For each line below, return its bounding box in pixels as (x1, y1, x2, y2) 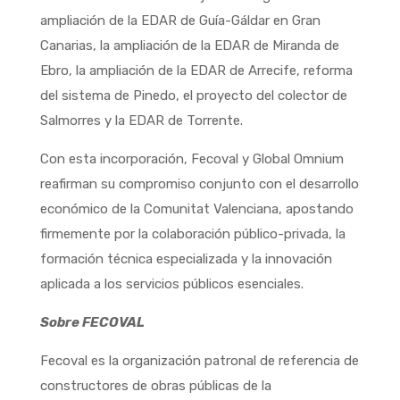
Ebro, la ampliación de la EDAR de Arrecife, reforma (39, 62, 353, 79)
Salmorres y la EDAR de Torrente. (39, 112, 243, 129)
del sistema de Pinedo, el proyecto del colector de (39, 87, 347, 104)
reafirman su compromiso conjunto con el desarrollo (39, 175, 359, 192)
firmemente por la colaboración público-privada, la (39, 225, 346, 242)
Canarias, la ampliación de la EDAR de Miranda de (39, 37, 339, 54)
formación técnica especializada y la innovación (39, 250, 332, 267)
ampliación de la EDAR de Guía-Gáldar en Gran (39, 12, 321, 29)
